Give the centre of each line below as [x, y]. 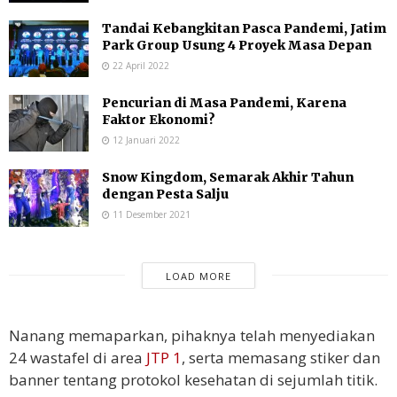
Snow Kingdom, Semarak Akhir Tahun [228, 178]
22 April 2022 [140, 65]
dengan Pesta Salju [167, 195]
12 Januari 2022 [145, 140]
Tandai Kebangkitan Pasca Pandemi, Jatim [244, 28]
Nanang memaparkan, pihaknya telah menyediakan [192, 335]
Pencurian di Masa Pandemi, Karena [224, 102]
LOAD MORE [198, 276]
